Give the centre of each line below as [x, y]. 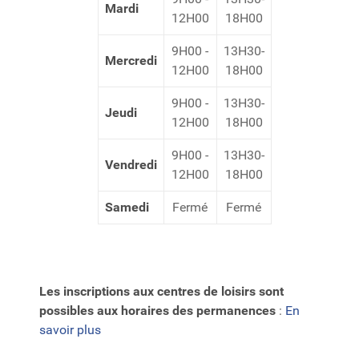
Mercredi [131, 61]
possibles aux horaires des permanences [157, 311]
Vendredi [131, 165]
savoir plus [70, 330]
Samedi [127, 207]
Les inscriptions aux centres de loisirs [147, 291]
